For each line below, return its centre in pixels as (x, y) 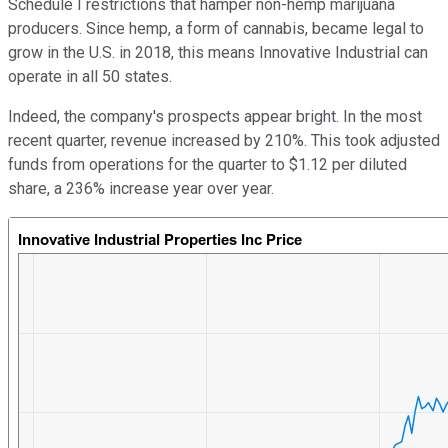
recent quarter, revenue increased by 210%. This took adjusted (224, 141)
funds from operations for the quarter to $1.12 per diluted (207, 165)
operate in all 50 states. (90, 77)
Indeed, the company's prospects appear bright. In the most (215, 117)
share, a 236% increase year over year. (141, 189)
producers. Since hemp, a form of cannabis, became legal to (216, 29)
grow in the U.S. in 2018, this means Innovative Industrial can (218, 53)
